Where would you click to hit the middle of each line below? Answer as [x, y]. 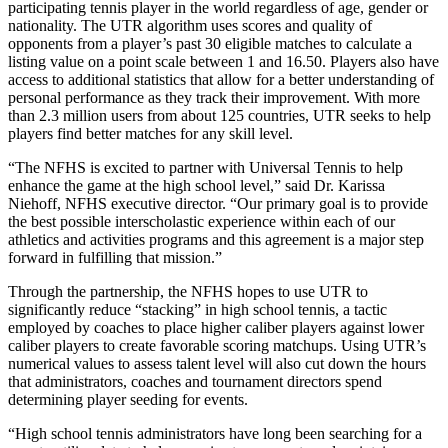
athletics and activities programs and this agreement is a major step [216, 239]
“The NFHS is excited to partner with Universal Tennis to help [205, 167]
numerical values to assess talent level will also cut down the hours [217, 363]
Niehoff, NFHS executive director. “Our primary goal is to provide [218, 203]
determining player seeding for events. [128, 399]
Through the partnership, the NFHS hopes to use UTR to [188, 291]
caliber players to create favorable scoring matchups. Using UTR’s [217, 345]
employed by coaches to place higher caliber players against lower [216, 327]
